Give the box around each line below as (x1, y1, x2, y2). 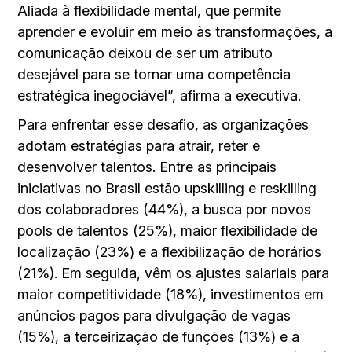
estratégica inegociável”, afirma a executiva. (17, 86, 302, 104)
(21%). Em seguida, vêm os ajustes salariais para (17, 264, 330, 281)
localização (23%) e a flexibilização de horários (17, 243, 322, 260)
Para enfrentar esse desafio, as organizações (17, 115, 310, 133)
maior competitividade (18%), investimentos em (17, 285, 324, 302)
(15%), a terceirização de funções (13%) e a (17, 328, 300, 345)
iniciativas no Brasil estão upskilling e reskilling (17, 179, 317, 196)
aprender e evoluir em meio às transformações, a (17, 23, 333, 40)
